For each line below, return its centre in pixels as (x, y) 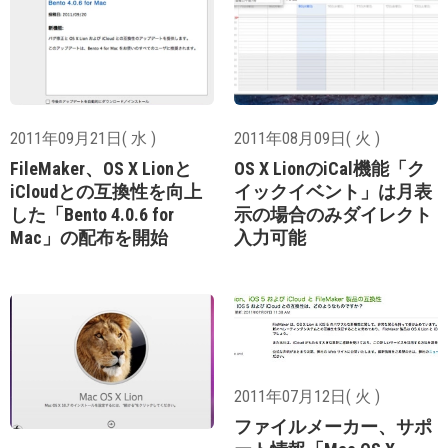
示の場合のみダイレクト (333, 214)
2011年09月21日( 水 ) (83, 138)
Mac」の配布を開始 (89, 237)
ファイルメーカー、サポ (333, 426)
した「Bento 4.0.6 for (92, 214)
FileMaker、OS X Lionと (101, 168)
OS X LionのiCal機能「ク (329, 168)
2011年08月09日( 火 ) (307, 138)
